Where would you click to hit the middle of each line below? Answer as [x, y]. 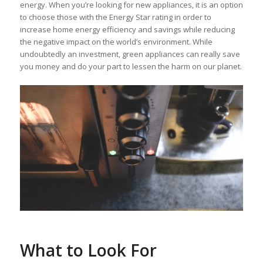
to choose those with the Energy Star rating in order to [115, 17]
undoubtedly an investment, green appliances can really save [130, 54]
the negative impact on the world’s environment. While [116, 42]
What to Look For [88, 250]
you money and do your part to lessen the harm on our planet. [131, 67]
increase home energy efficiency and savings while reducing [127, 30]
